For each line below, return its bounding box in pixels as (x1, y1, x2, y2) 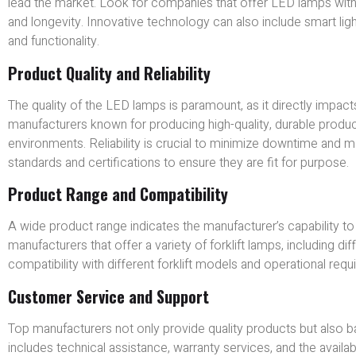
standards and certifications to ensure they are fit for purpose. (8, 153, 349, 172)
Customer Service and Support (8, 284, 209, 308)
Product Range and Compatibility (8, 182, 228, 207)
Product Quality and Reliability (8, 60, 211, 85)
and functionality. (8, 32, 99, 52)
